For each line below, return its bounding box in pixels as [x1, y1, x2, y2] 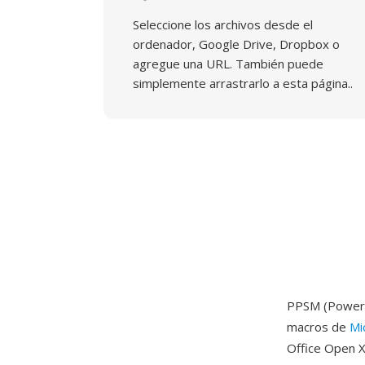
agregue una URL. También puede [133, 55, 323, 72]
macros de [287, 319, 350, 335]
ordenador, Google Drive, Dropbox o [133, 36, 340, 52]
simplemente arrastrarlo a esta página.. [133, 75, 353, 91]
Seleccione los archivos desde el [133, 16, 313, 33]
